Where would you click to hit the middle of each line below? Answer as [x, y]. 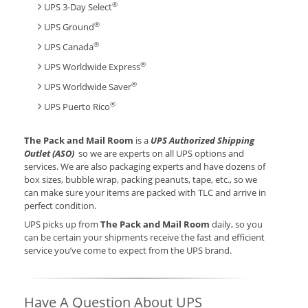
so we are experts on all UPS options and [159, 153]
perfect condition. [60, 205]
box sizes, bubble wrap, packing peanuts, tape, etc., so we [141, 179]
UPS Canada [69, 46]
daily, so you [237, 224]
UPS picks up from [62, 224]
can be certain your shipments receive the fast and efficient [144, 237]
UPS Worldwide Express [92, 66]
